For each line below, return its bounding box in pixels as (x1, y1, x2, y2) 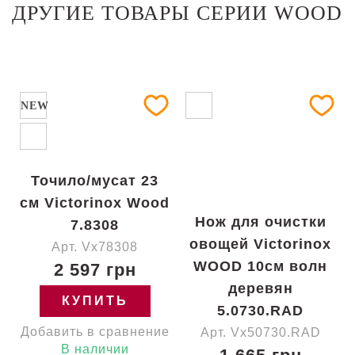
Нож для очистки (194, 214, 326, 230)
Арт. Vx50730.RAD (200, 326, 321, 339)
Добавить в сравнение (20, 325, 170, 338)
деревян (227, 281, 293, 296)
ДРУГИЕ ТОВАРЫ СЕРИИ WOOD (12, 2, 342, 25)
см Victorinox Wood (20, 195, 170, 211)
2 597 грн (53, 260, 136, 280)
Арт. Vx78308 (52, 240, 138, 254)
